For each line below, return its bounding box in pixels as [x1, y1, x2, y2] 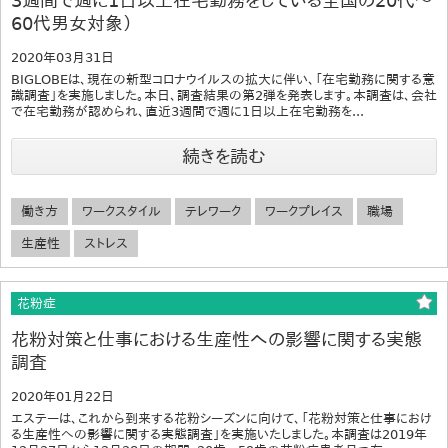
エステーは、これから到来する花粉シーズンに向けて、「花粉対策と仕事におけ [11, 411, 432, 427]
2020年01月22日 [11, 389, 114, 405]
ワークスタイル [82, 204, 161, 220]
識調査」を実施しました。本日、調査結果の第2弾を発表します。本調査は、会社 [11, 88, 437, 104]
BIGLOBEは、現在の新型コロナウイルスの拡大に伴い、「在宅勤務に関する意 [11, 72, 435, 88]
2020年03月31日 [11, 50, 114, 66]
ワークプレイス [265, 204, 343, 220]
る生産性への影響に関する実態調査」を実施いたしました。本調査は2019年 [11, 427, 427, 443]
